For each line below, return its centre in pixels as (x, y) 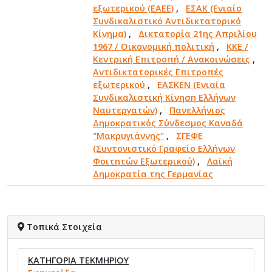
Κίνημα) (110, 33)
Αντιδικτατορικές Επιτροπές (158, 72)
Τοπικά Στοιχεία (63, 226)
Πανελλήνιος (197, 110)
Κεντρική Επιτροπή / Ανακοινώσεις (172, 59)
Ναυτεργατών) (125, 110)
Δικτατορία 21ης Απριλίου (198, 33)
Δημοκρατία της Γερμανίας (153, 174)
